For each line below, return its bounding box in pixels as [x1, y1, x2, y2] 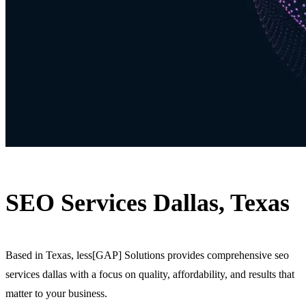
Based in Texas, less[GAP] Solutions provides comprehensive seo [5, 249, 289, 261]
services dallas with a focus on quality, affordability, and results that [5, 268, 294, 280]
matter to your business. [5, 287, 107, 299]
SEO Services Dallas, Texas [5, 189, 290, 217]
